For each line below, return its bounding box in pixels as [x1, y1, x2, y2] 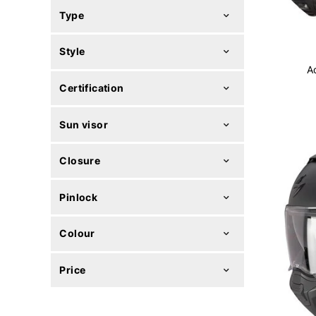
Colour [59, 227, 95, 240]
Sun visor [59, 118, 108, 130]
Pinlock [59, 190, 98, 203]
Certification [59, 81, 124, 94]
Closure [59, 154, 101, 167]
